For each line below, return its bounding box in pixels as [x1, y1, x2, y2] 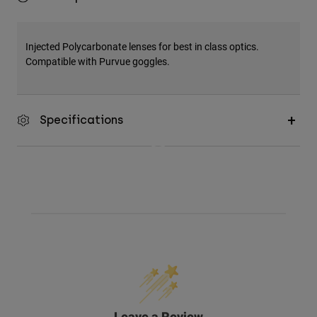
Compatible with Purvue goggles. [25, 54, 170, 69]
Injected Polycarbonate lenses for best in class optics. [25, 40, 259, 54]
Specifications [40, 113, 123, 127]
